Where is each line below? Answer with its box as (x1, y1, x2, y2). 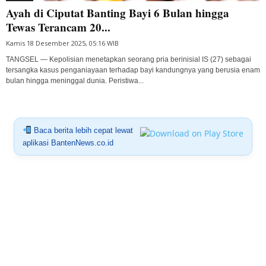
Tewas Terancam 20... (6, 18, 110, 35)
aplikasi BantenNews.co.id (22, 138, 113, 147)
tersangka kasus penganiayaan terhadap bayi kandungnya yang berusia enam (6, 65, 260, 74)
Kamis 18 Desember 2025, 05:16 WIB (6, 38, 119, 47)
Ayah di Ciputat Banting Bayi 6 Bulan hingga (6, 4, 229, 21)
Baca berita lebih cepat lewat (31, 125, 133, 135)
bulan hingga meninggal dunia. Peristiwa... (6, 76, 144, 85)
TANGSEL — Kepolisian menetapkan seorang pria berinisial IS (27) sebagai (6, 55, 251, 64)
